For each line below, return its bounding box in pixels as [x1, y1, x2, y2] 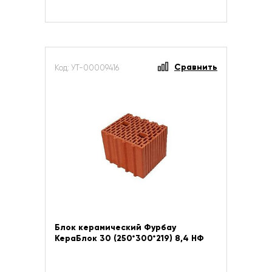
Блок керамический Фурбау [55, 222, 176, 233]
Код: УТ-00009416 [55, 63, 119, 72]
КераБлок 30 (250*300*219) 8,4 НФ [55, 233, 204, 243]
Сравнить [174, 62, 217, 72]
